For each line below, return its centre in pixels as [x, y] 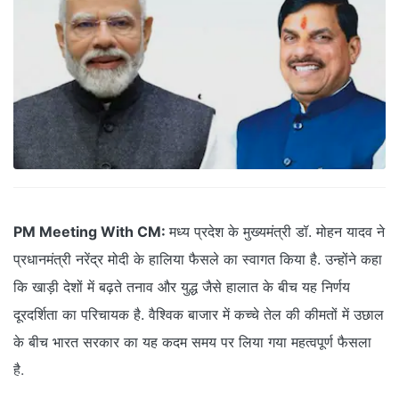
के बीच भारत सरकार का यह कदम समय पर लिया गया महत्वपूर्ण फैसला [192, 342]
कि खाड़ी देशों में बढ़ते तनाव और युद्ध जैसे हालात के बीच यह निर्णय [182, 287]
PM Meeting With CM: [91, 232]
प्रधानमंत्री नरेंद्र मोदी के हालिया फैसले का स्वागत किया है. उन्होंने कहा [198, 260]
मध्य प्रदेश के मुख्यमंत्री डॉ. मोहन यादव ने [277, 232]
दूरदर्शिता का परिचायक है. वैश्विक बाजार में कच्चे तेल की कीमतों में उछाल [199, 315]
